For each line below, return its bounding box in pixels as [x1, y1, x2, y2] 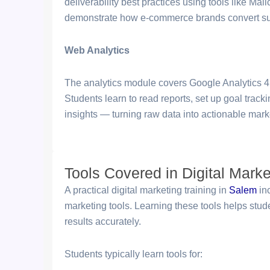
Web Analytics [64, 45, 130, 55]
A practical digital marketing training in [64, 185, 229, 195]
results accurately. [64, 216, 141, 227]
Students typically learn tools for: [64, 249, 202, 259]
